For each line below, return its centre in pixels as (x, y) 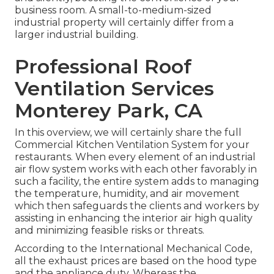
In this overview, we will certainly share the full (128, 133)
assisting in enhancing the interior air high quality (134, 218)
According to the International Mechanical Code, (133, 249)
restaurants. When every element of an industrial (135, 157)
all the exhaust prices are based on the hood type (136, 261)
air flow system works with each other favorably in (136, 169)
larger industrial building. (76, 35)
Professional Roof (103, 67)
